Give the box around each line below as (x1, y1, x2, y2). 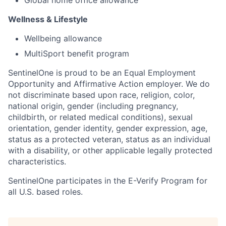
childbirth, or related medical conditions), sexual (8, 111, 193, 122)
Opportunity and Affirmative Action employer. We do (8, 78, 210, 89)
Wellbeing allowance (24, 33, 102, 43)
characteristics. (8, 156, 66, 166)
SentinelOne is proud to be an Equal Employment (8, 67, 196, 78)
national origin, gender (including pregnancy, (8, 100, 178, 111)
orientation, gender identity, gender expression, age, (8, 123, 207, 133)
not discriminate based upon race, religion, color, (8, 89, 195, 100)
